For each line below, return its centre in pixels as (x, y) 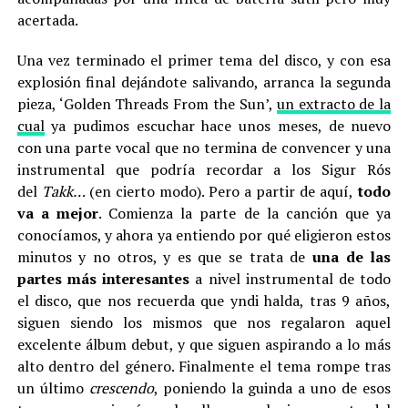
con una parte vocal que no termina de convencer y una (204, 148)
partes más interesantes (103, 279)
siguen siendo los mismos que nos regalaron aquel (204, 322)
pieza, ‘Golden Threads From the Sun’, (147, 104)
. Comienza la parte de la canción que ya (245, 213)
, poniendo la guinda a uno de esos (272, 388)
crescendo (121, 388)
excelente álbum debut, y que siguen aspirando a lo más (204, 344)
